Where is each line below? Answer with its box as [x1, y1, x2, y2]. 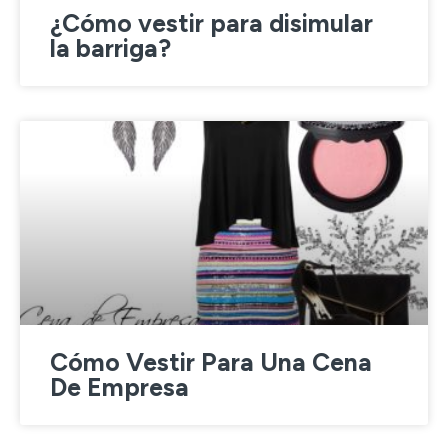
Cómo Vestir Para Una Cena [50, 347, 372, 377]
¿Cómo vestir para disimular [50, 8, 373, 38]
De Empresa [50, 372, 189, 402]
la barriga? [50, 33, 171, 63]
